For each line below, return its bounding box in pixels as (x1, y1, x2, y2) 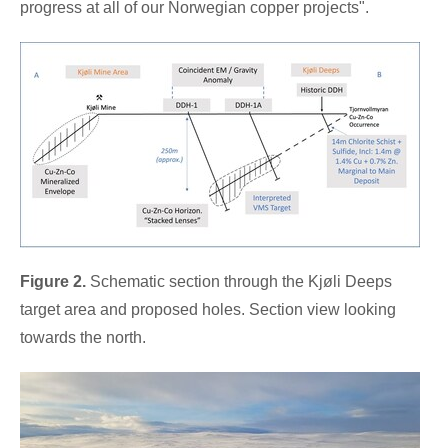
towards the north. (20, 328, 146, 346)
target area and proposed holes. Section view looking (20, 300, 396, 318)
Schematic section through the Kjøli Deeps (86, 272, 392, 290)
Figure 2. (20, 272, 86, 290)
